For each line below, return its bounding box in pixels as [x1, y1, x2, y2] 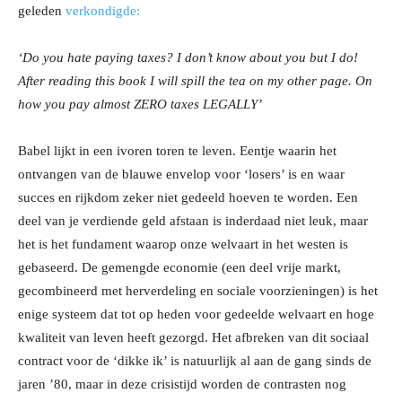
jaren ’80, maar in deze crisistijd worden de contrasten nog [18, 377, 346, 392]
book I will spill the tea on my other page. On [118, 74, 372, 89]
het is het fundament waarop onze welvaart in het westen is [18, 237, 348, 252]
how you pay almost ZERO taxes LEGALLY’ [18, 97, 262, 112]
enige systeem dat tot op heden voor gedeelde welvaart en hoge [18, 307, 374, 322]
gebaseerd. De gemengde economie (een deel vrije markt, [18, 260, 341, 275]
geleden [18, 4, 66, 19]
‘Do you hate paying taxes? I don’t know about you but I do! [18, 50, 358, 66]
